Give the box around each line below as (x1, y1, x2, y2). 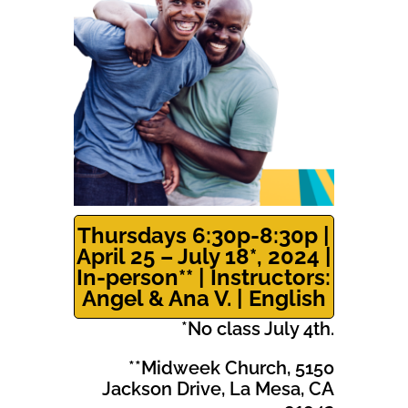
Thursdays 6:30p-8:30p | (77, 221, 331, 249)
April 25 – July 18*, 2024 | (76, 242, 331, 270)
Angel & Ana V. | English (81, 284, 326, 311)
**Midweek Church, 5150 (128, 356, 335, 379)
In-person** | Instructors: (76, 263, 331, 291)
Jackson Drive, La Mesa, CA (102, 377, 335, 400)
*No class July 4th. (181, 317, 335, 340)
